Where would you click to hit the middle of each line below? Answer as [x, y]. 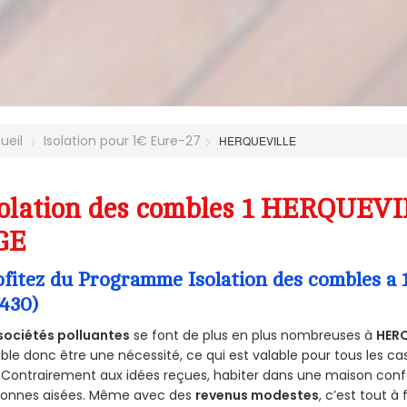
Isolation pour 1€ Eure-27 [123, 141]
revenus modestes [258, 395]
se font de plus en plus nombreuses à [253, 335]
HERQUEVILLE [258, 141]
